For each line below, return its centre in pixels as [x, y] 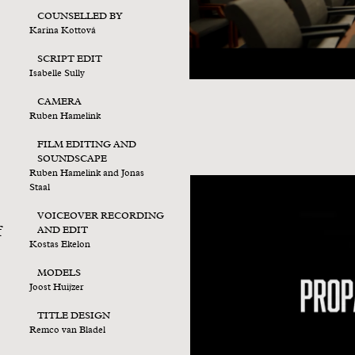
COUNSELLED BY [80, 17]
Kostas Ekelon [60, 245]
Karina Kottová [63, 31]
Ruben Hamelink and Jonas [87, 174]
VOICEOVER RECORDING [101, 216]
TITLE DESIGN [74, 316]
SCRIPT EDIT [70, 59]
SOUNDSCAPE [73, 159]
